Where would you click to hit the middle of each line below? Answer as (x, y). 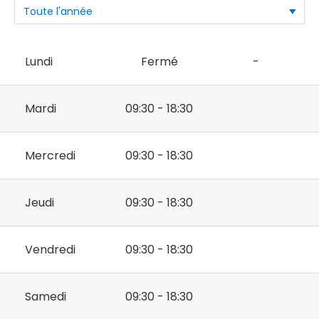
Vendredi (50, 250)
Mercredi (50, 156)
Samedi (46, 297)
